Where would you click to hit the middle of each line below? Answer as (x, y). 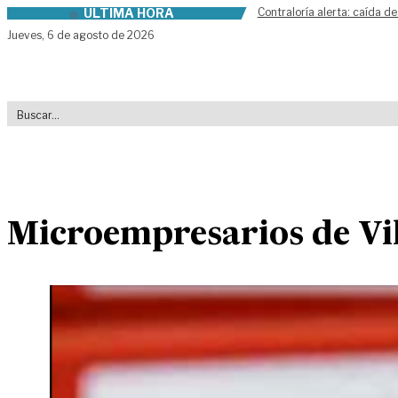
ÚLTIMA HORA (128, 13)
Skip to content (60, 16)
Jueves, (27, 35)
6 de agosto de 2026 (101, 35)
